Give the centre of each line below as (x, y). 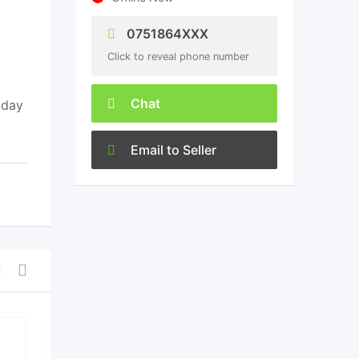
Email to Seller (171, 150)
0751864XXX (165, 34)
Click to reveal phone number (178, 56)
